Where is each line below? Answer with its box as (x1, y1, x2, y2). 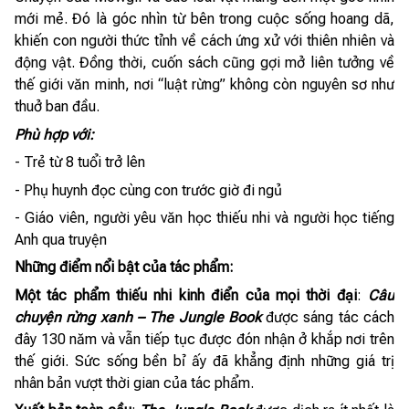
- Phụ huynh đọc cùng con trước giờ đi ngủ (15, 181, 282, 199)
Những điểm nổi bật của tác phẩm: (15, 258, 234, 277)
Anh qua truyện (15, 230, 107, 248)
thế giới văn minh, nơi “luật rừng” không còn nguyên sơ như (15, 76, 394, 94)
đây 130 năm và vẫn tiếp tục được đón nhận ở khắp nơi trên (15, 330, 394, 348)
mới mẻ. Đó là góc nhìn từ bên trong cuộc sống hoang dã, (15, 10, 394, 28)
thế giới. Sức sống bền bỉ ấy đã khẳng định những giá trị (15, 351, 394, 370)
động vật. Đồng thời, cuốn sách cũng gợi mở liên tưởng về (15, 54, 394, 72)
